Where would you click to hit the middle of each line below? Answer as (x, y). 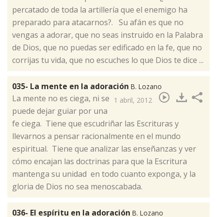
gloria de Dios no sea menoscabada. (77, 187)
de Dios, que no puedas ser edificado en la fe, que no (107, 48)
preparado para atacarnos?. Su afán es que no (98, 23)
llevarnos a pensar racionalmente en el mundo (96, 136)
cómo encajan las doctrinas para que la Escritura (100, 162)
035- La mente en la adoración (71, 86)
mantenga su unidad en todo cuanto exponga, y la (104, 174)
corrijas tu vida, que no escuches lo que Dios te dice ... (108, 60)
